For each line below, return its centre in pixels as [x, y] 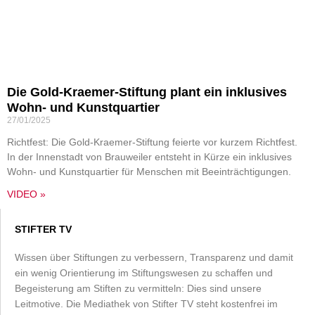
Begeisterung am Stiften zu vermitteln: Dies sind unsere [138, 288]
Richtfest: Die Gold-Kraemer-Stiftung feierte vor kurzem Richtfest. [152, 142]
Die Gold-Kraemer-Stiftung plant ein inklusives [147, 92]
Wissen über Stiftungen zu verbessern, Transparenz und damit [154, 257]
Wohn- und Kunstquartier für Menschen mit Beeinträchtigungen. [149, 172]
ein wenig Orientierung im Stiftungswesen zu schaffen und [144, 273]
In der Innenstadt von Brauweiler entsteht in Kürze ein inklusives [149, 157]
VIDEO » [26, 194]
